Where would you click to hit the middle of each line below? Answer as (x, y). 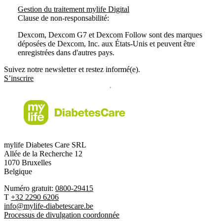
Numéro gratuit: (30, 188)
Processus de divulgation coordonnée (62, 215)
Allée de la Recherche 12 (43, 154)
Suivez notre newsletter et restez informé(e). (72, 69)
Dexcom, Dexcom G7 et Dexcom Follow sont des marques (110, 35)
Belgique (18, 171)
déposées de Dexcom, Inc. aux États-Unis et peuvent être (106, 44)
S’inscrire (19, 78)
